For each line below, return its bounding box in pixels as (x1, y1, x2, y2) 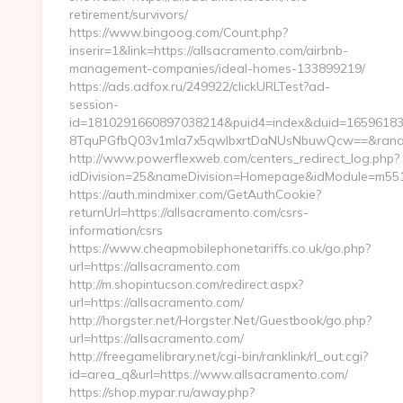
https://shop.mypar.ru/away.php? (69, 384, 255, 400)
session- (69, 96, 119, 112)
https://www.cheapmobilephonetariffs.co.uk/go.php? (69, 240, 371, 256)
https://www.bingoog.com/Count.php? (69, 24, 288, 40)
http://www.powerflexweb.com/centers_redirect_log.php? (69, 150, 399, 166)
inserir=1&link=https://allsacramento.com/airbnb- (69, 42, 348, 58)
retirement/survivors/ (69, 6, 188, 22)
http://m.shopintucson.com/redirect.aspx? (69, 276, 303, 292)
